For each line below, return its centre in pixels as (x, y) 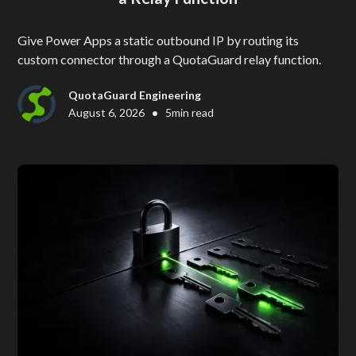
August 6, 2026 (107, 113)
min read (193, 113)
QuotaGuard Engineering (135, 95)
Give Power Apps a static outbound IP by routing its (159, 41)
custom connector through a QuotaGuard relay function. (170, 60)
